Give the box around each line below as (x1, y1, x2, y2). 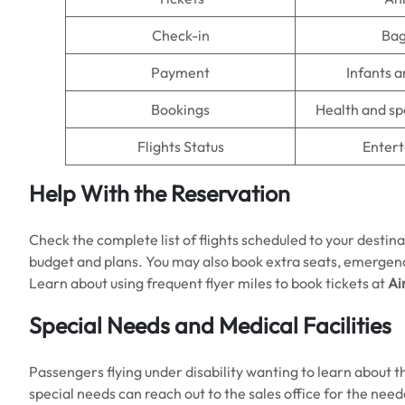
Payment (151, 63, 210, 81)
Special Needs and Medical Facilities (29, 311, 391, 340)
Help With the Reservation (29, 179, 290, 208)
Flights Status (137, 137, 224, 155)
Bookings (151, 100, 210, 118)
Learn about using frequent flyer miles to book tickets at (29, 274, 388, 292)
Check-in (151, 26, 210, 44)
